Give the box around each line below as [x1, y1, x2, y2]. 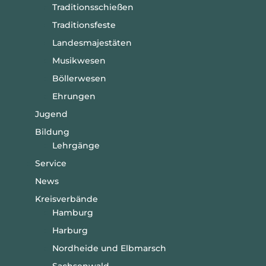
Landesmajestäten [52, 37, 132, 48]
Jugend [34, 108, 68, 119]
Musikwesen [52, 55, 106, 66]
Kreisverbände [34, 193, 98, 204]
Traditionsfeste [52, 19, 116, 30]
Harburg [52, 224, 88, 236]
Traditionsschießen [52, 1, 134, 12]
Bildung [34, 126, 69, 137]
